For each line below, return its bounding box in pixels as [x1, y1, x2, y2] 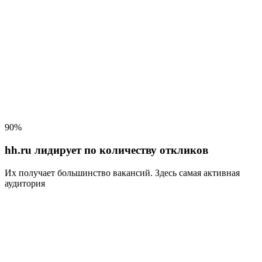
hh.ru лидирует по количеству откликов [5, 143, 208, 156]
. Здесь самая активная [150, 167, 240, 178]
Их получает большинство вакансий [5, 167, 150, 178]
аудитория [5, 178, 45, 188]
